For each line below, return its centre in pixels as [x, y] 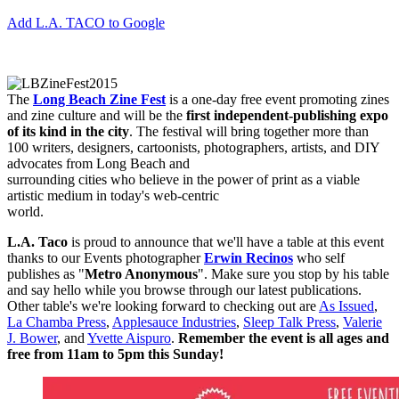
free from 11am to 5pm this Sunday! [117, 354]
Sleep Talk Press [289, 322]
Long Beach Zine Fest [99, 100]
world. [25, 212]
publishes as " [46, 274]
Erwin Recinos [248, 258]
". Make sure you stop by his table [293, 274]
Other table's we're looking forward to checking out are [163, 306]
